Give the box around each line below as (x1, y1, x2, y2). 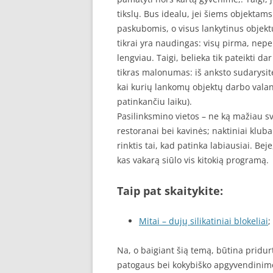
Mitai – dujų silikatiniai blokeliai (139, 215, 268, 227)
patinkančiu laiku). (117, 96, 192, 107)
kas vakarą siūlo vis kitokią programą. (117, 154, 269, 166)
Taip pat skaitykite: (117, 183, 223, 198)
